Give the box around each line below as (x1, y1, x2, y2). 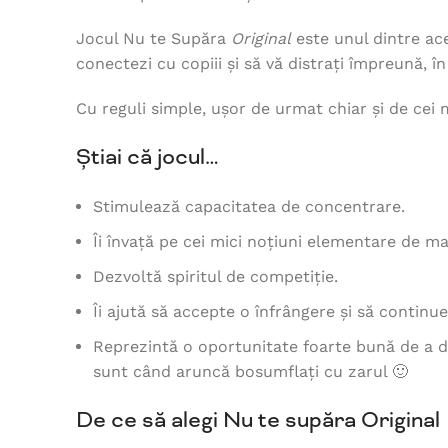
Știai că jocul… (76, 143, 219, 172)
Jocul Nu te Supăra (76, 29, 231, 49)
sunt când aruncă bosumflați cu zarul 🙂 (93, 362, 408, 382)
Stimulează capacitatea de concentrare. (93, 197, 405, 217)
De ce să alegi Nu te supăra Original (76, 406, 440, 435)
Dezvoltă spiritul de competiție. (93, 267, 343, 287)
